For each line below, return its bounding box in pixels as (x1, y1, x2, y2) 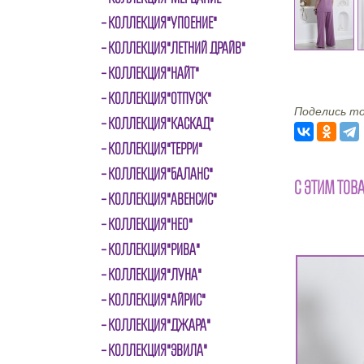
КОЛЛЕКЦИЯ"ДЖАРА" (108, 316, 210, 334)
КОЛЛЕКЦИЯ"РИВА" (108, 240, 200, 258)
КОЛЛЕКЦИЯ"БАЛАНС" (108, 165, 213, 183)
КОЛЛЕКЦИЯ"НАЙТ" (108, 64, 199, 82)
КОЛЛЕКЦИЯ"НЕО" (108, 215, 193, 233)
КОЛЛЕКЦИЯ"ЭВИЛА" (108, 341, 207, 359)
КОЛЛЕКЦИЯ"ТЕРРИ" (108, 140, 202, 158)
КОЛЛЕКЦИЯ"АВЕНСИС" (108, 190, 217, 208)
